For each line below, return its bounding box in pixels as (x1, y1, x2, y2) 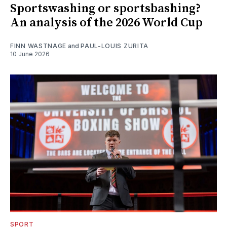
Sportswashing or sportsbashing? (10, 1, 201, 17)
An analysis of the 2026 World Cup (10, 15, 203, 31)
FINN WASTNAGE (10, 42, 67, 50)
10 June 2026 (10, 50, 50, 58)
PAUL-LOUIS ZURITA (81, 42, 149, 50)
